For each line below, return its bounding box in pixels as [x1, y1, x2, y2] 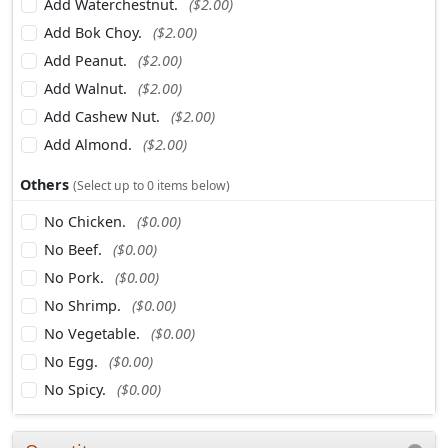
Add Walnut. [44, 78, 131, 98]
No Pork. [44, 268, 108, 288]
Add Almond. [44, 134, 136, 154]
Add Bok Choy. [44, 22, 146, 42]
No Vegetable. [44, 324, 144, 344]
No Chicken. [44, 212, 130, 232]
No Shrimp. [44, 296, 125, 316]
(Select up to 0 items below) [73, 177, 231, 195]
